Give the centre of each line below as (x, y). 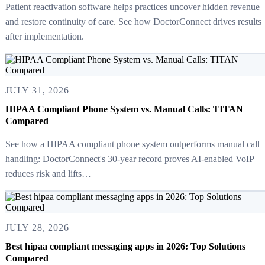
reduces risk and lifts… (48, 174)
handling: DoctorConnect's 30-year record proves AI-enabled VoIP (130, 159)
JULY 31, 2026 (37, 90)
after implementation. (45, 36)
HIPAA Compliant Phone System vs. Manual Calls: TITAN (124, 109)
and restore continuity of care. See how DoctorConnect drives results (133, 21)
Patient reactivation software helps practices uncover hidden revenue (132, 7)
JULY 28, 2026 (37, 228)
